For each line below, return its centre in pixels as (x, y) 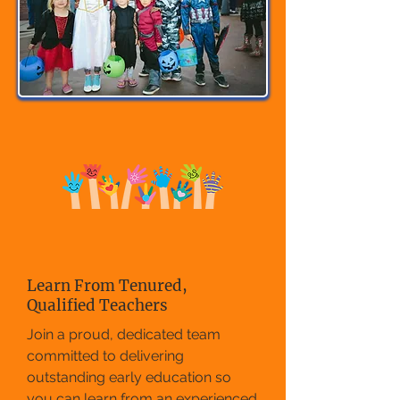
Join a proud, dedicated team (124, 335)
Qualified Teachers (97, 306)
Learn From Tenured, (107, 286)
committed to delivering (105, 356)
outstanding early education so (129, 378)
